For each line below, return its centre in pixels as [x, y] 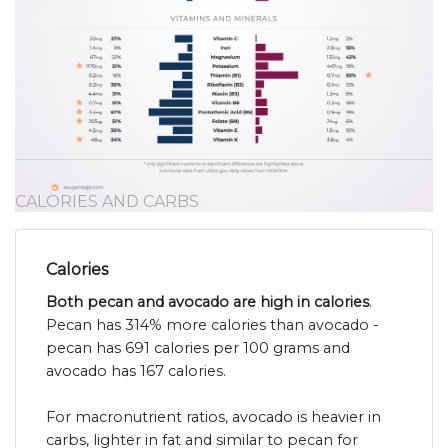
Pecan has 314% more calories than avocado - [212, 325]
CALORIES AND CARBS [107, 202]
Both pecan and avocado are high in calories [207, 302]
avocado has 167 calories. [136, 371]
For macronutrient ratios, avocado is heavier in [213, 417]
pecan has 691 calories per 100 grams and [198, 348]
